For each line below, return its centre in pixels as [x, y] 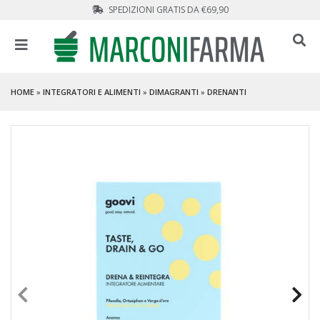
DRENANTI [227, 91]
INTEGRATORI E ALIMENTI [92, 91]
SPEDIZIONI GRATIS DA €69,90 [167, 10]
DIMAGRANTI [174, 91]
